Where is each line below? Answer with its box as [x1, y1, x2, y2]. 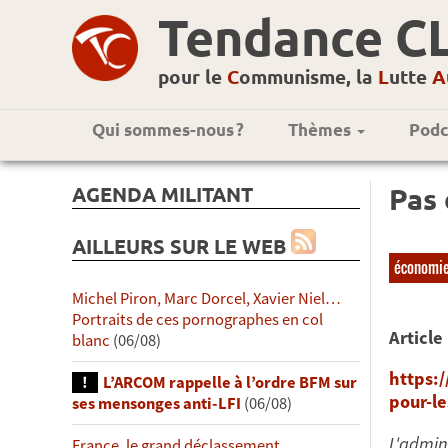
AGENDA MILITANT [72, 180, 253, 207]
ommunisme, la [239, 64, 378, 89]
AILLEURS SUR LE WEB [72, 233, 291, 260]
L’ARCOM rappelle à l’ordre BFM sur [103, 371, 357, 393]
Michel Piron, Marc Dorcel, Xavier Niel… [72, 287, 341, 309]
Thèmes [288, 119, 355, 140]
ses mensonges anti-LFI [72, 392, 241, 414]
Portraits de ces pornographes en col [72, 308, 323, 330]
